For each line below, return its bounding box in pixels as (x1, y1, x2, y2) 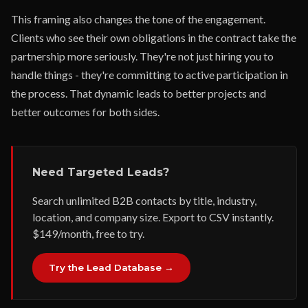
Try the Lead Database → (49, 262, 174, 273)
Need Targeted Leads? (32, 166, 169, 179)
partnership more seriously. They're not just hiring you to (11, 49, 274, 63)
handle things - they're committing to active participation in (11, 68, 288, 81)
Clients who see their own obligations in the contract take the (11, 31, 296, 44)
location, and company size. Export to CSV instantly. (32, 210, 274, 223)
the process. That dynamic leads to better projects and (11, 87, 266, 100)
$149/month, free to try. (32, 227, 144, 240)
